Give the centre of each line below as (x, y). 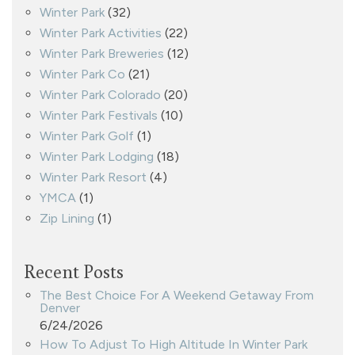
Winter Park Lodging (97, 156)
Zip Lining (67, 218)
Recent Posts (74, 270)
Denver (60, 307)
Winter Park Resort (93, 177)
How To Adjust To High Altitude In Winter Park (174, 344)
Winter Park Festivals (99, 115)
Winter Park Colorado (100, 94)
